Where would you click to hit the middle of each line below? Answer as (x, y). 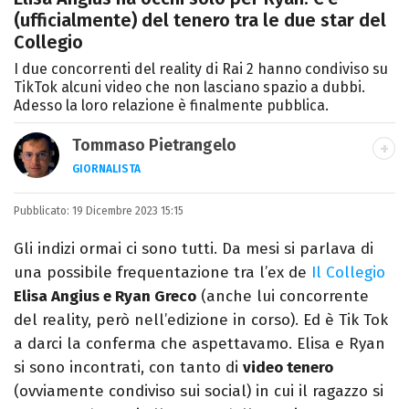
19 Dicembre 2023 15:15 (128, 211)
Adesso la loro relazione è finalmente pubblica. (171, 106)
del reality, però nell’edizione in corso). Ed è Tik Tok (201, 320)
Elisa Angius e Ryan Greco (105, 297)
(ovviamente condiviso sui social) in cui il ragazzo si (199, 392)
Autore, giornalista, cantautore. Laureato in (231, 198)
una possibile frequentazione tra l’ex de (163, 273)
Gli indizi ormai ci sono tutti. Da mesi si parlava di (194, 249)
